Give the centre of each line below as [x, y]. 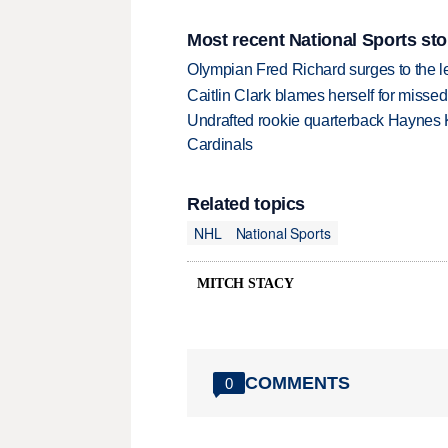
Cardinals [220, 145]
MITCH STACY [245, 284]
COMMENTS [297, 382]
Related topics [246, 204]
